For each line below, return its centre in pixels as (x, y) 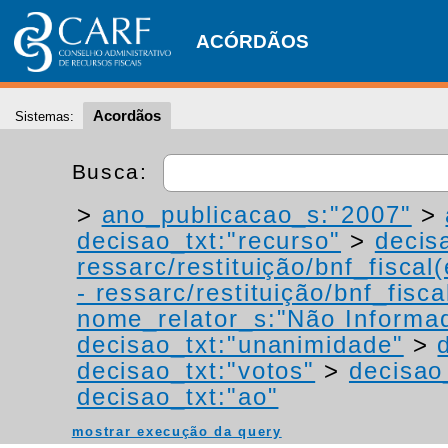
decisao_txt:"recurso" (209, 240)
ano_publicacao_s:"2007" (256, 214)
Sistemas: (44, 116)
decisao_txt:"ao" (177, 396)
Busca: (113, 171)
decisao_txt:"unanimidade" (240, 344)
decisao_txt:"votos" (196, 370)
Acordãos (127, 115)
